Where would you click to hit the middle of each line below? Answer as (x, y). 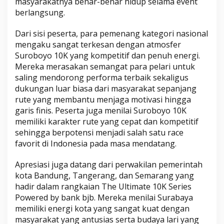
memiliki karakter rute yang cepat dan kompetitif (107, 122)
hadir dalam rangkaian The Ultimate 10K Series (103, 187)
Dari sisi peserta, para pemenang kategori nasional (111, 34)
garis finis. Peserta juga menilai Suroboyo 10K (101, 111)
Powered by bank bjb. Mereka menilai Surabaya (104, 198)
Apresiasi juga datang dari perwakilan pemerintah (109, 165)
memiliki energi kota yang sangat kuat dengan (102, 209)
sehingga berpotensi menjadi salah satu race (99, 133)
